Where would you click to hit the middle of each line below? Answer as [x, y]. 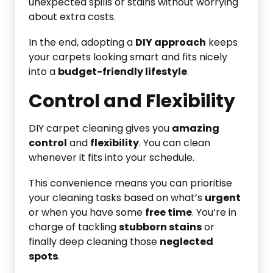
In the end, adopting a [82, 42]
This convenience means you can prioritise [130, 183]
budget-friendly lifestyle [122, 72]
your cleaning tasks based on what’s [117, 198]
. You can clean [175, 143]
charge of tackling [74, 227]
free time [168, 212]
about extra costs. [72, 17]
